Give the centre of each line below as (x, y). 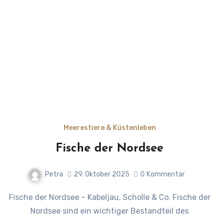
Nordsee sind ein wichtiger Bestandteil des (109, 211)
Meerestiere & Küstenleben (109, 128)
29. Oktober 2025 (102, 175)
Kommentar (166, 175)
